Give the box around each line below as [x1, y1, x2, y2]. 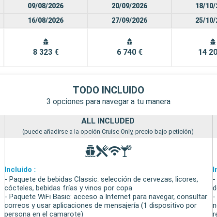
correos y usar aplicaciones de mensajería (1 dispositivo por [4, 201, 197, 210]
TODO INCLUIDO [73, 84, 144, 96]
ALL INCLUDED [81, 116, 135, 125]
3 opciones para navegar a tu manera [46, 96, 170, 106]
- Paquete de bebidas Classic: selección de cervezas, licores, [4, 174, 199, 184]
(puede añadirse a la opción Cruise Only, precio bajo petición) [22, 127, 194, 135]
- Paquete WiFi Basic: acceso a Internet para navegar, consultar [4, 192, 208, 201]
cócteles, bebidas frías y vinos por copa [4, 183, 133, 192]
